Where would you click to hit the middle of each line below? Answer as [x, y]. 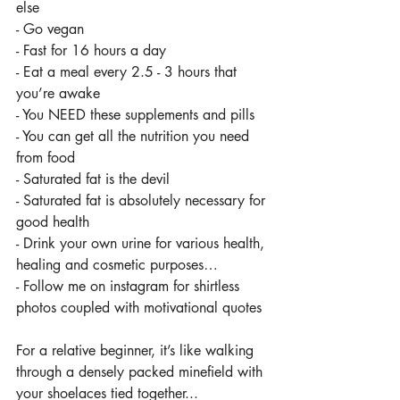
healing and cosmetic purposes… [117, 265]
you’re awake [58, 93]
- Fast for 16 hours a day [91, 50]
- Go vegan [50, 29]
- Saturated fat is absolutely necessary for [143, 200]
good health [53, 222]
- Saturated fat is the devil [93, 179]
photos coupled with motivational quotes [141, 308]
